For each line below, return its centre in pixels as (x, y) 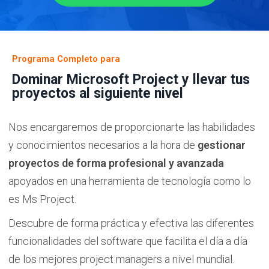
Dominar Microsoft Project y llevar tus (131, 80)
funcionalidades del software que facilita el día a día (128, 241)
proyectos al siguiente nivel (98, 93)
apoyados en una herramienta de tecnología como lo (130, 181)
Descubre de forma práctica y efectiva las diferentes (131, 223)
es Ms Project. (42, 199)
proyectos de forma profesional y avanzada (116, 163)
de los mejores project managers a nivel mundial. (121, 259)
